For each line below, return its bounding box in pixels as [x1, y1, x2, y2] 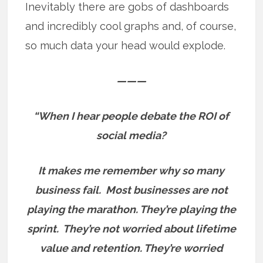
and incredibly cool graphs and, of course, [25, 19, 237, 32]
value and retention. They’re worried [39, 241, 223, 254]
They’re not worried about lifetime [62, 222, 236, 235]
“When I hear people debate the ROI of [33, 109, 230, 122]
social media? [96, 129, 167, 141]
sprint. [26, 222, 63, 235]
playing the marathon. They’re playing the [26, 203, 236, 215]
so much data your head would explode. [25, 39, 226, 52]
